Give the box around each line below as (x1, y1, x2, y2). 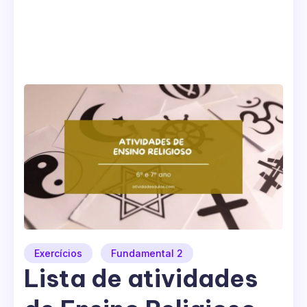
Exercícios (34, 247, 82, 260)
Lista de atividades (24, 263, 258, 294)
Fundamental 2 (111, 247, 183, 260)
